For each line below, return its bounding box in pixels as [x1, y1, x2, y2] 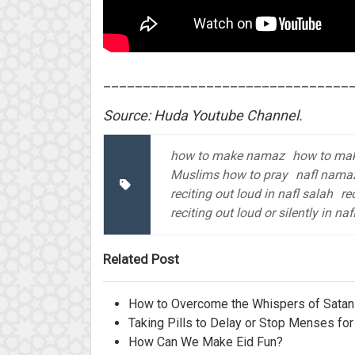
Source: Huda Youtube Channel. [103, 107, 303, 124]
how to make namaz [170, 148, 284, 163]
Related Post [103, 251, 179, 267]
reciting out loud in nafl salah [170, 186, 333, 201]
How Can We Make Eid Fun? [128, 334, 283, 349]
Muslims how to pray [170, 167, 288, 182]
